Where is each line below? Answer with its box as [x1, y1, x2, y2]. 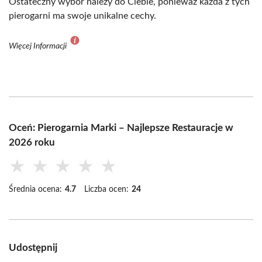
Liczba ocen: [84, 185, 129, 194]
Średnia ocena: [9, 185, 62, 194]
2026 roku [9, 137, 55, 148]
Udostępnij [9, 243, 57, 253]
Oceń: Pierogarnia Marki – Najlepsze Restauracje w [9, 123, 233, 133]
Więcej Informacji [9, 42, 68, 51]
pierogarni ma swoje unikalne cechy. [9, 11, 156, 21]
